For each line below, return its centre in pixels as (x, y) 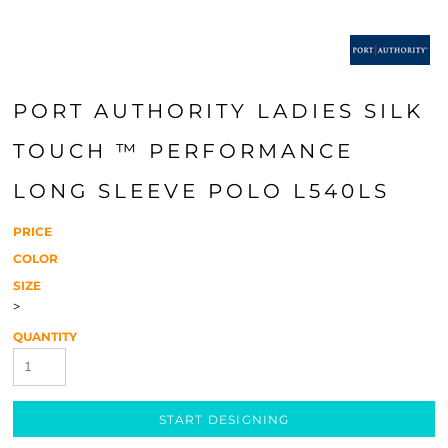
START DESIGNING (224, 420)
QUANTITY (45, 336)
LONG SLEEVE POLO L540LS (201, 191)
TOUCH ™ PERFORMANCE (183, 151)
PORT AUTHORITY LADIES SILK (218, 111)
